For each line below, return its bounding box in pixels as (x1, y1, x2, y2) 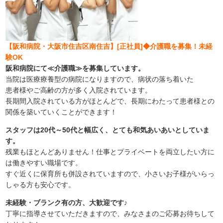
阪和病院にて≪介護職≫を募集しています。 (5, 64, 145, 73)
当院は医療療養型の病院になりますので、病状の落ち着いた (5, 75, 194, 84)
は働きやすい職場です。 (5, 159, 83, 167)
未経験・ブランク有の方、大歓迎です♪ (5, 199, 128, 207)
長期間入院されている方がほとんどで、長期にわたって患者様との (5, 97, 215, 106)
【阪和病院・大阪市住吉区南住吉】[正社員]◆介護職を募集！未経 (5, 42, 213, 51)
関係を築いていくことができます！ (5, 108, 117, 116)
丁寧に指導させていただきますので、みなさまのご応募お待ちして (5, 210, 215, 218)
